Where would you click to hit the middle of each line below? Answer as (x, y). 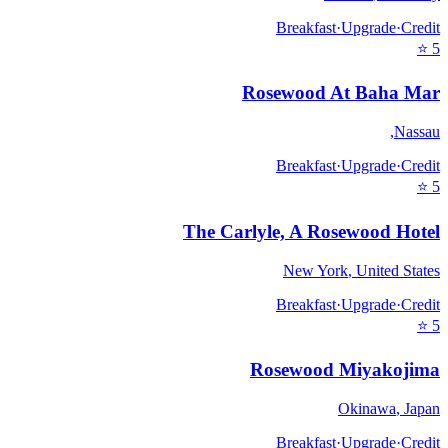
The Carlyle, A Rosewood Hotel (311, 231)
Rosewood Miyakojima (345, 370)
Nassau (417, 132)
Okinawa (367, 408)
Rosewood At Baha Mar (341, 93)
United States (398, 270)
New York (315, 270)
